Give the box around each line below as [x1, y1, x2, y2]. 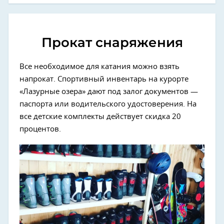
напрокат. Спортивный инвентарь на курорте [19, 75, 188, 83]
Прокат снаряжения [41, 34, 183, 51]
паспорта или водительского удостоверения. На [19, 100, 196, 108]
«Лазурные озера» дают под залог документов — [19, 88, 198, 96]
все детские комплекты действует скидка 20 [19, 113, 181, 121]
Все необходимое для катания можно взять [19, 63, 179, 71]
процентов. [19, 125, 61, 133]
